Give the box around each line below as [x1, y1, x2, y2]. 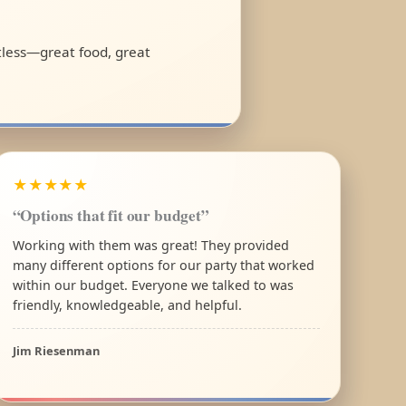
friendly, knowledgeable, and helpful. [12, 295, 242, 314]
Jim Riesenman [12, 342, 100, 359]
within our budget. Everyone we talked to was [12, 275, 294, 294]
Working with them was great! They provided [12, 236, 289, 254]
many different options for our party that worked [12, 256, 314, 274]
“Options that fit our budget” [12, 203, 209, 227]
